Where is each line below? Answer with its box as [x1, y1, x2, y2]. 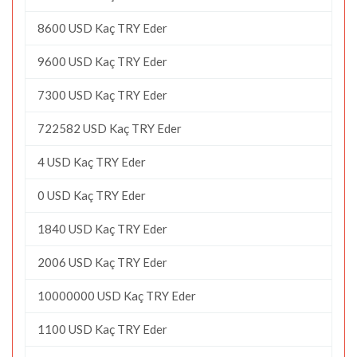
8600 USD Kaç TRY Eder [37, 20, 167, 35]
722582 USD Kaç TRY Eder [37, 120, 182, 135]
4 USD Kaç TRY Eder [37, 154, 146, 169]
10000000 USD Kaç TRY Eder [37, 288, 196, 303]
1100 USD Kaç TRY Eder [37, 321, 167, 336]
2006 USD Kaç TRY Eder [37, 254, 167, 269]
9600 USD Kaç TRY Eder [37, 53, 167, 69]
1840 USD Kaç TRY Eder [37, 221, 167, 236]
